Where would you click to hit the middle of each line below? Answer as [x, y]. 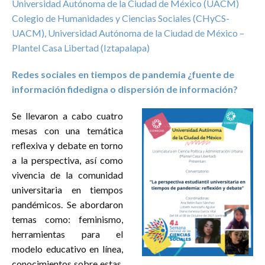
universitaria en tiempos [67, 189]
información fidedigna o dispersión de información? [125, 89]
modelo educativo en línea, [67, 248]
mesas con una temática [67, 130]
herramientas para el [67, 234]
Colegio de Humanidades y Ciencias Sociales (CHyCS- [121, 18]
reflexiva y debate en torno [67, 145]
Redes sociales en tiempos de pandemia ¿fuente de [123, 74]
